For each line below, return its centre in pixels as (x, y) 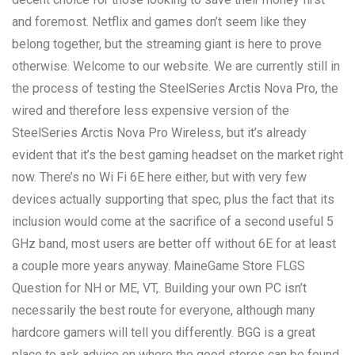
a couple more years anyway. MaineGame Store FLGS (158, 265)
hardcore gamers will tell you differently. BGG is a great (164, 332)
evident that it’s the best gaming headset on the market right (177, 155)
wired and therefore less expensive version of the (151, 110)
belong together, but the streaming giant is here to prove (167, 44)
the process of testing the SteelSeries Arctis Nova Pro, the (175, 88)
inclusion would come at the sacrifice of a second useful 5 (173, 221)
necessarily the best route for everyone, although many (164, 310)
